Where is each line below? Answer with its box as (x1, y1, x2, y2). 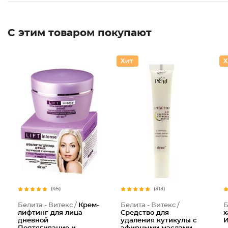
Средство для (120, 210, 169, 216)
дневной (18, 217, 48, 224)
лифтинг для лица (18, 210, 82, 216)
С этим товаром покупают (8, 28, 152, 38)
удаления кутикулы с (120, 217, 197, 224)
